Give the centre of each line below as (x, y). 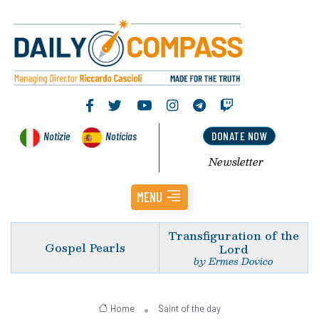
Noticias (121, 135)
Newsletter (236, 161)
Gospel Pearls (85, 248)
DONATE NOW (239, 136)
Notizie (57, 135)
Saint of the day (189, 308)
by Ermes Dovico (234, 261)
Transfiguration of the (234, 235)
